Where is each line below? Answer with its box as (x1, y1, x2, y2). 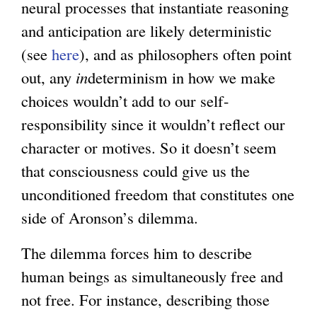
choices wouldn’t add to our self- (21, 89, 229, 111)
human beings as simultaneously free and (21, 265, 283, 287)
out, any (21, 66, 76, 88)
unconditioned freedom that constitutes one (21, 183, 294, 204)
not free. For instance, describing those (21, 288, 270, 310)
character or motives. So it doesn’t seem (21, 136, 277, 158)
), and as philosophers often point (79, 42, 292, 64)
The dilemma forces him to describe (21, 241, 252, 263)
